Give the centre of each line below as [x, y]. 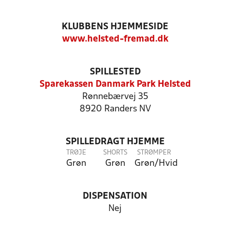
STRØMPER [154, 153]
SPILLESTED [115, 72]
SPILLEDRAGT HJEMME [115, 142]
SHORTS [115, 153]
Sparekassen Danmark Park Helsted [115, 84]
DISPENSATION [115, 196]
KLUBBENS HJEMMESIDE [115, 27]
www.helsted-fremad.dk [115, 39]
